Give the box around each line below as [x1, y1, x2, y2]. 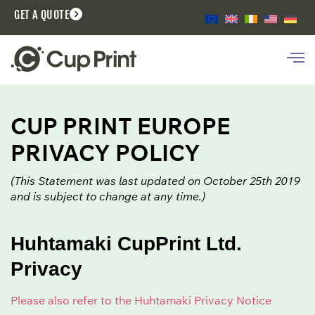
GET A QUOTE [14, 8, 70, 22]
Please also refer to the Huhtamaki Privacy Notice [11, 293, 271, 308]
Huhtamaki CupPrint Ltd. [11, 233, 242, 255]
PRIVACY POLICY [11, 138, 200, 167]
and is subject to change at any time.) [11, 188, 205, 203]
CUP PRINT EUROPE [11, 111, 231, 140]
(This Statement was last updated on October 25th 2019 [11, 173, 300, 188]
